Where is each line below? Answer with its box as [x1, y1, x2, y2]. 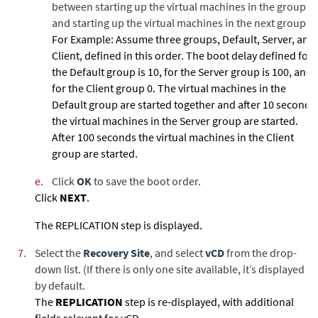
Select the [35, 246, 83, 260]
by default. [35, 278, 85, 292]
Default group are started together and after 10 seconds [52, 97, 316, 111]
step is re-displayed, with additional [123, 295, 294, 309]
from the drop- [224, 246, 297, 260]
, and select [150, 246, 205, 260]
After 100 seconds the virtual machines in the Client [52, 130, 294, 144]
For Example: [52, 32, 114, 46]
